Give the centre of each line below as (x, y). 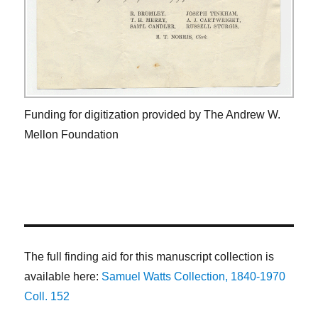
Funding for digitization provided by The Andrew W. (153, 115)
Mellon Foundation (72, 135)
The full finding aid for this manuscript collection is (149, 257)
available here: (63, 277)
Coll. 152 (47, 297)
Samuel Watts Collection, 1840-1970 (194, 277)
